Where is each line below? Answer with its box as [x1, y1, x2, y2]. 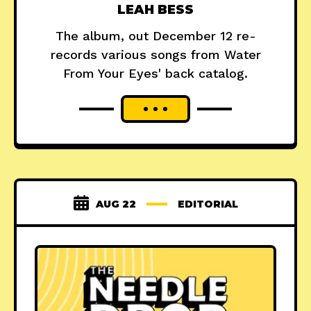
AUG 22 [95, 197, 136, 210]
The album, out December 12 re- [55, 28, 256, 43]
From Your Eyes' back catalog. [63, 65, 248, 81]
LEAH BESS [117, 1, 194, 17]
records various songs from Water [50, 47, 261, 62]
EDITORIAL [177, 197, 238, 210]
